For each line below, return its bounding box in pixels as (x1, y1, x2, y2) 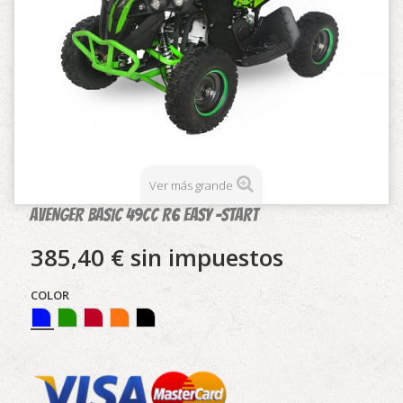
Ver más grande (149, 176, 233, 193)
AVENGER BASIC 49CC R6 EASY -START (30, 204, 258, 225)
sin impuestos (124, 240, 283, 273)
